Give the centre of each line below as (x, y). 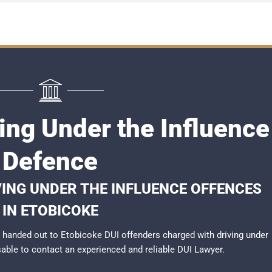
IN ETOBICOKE (50, 211)
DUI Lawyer (200, 250)
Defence (50, 161)
